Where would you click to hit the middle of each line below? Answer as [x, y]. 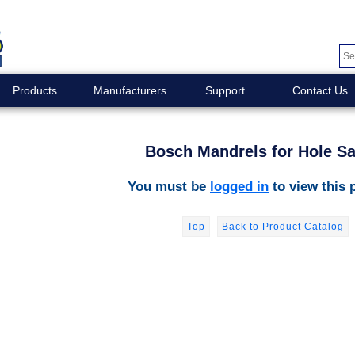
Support [225, 90]
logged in [239, 186]
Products [34, 90]
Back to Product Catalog [282, 226]
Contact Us [320, 90]
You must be [169, 186]
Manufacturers [130, 90]
